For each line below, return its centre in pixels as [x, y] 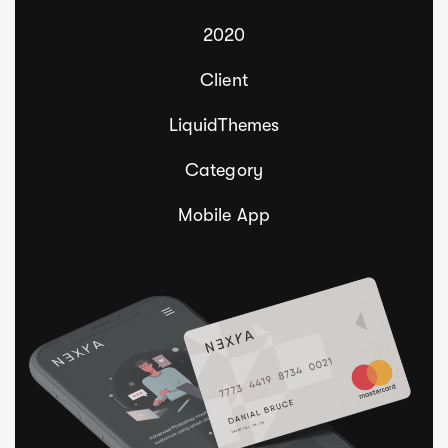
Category [224, 170]
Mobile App [224, 215]
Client [224, 80]
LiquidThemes [224, 125]
